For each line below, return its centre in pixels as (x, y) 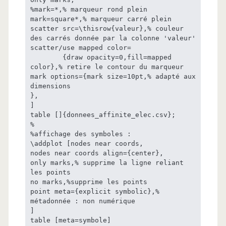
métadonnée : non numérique (82, 201)
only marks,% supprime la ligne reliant (107, 163)
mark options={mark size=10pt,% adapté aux (113, 77)
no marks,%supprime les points (89, 182)
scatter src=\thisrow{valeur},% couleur (107, 29)
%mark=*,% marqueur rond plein (89, 10)
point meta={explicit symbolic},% (95, 192)
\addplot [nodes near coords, (87, 144)
